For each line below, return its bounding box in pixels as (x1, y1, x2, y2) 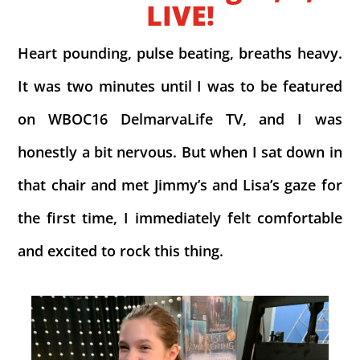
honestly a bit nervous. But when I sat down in (18, 141, 342, 162)
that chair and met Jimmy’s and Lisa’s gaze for (18, 174, 342, 194)
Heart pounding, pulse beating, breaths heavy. (18, 43, 342, 63)
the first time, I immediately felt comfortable (18, 207, 342, 227)
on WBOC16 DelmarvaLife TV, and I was (18, 108, 342, 129)
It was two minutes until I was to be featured (18, 76, 342, 96)
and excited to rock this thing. (18, 240, 224, 260)
